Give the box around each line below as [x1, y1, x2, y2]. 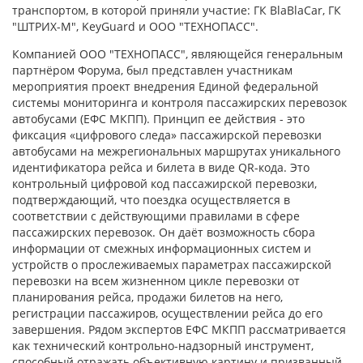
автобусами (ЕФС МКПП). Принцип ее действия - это [12, 111, 305, 126]
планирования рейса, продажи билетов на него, [12, 289, 283, 305]
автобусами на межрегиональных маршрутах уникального [12, 143, 340, 159]
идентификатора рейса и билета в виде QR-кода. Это [12, 160, 310, 175]
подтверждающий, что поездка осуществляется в [12, 192, 290, 207]
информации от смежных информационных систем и [12, 241, 311, 256]
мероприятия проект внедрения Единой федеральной [12, 79, 318, 94]
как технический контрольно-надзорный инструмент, [12, 338, 314, 353]
